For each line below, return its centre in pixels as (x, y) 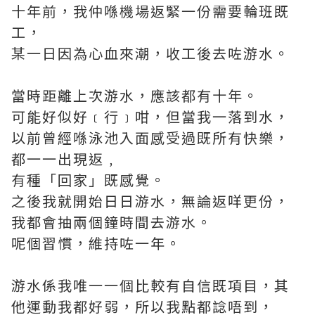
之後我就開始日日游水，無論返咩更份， (150, 201)
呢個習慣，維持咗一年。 (96, 243)
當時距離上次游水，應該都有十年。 (135, 96)
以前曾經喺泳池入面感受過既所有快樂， (150, 138)
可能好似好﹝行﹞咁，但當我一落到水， (150, 117)
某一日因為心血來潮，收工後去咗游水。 (150, 53)
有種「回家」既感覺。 (89, 180)
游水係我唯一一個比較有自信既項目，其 (150, 285)
